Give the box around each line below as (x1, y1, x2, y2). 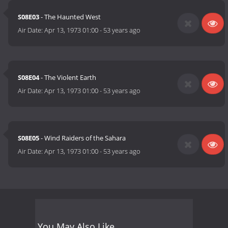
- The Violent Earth (39, 73, 97, 82)
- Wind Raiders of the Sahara (39, 133, 126, 143)
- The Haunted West (39, 12, 101, 22)
